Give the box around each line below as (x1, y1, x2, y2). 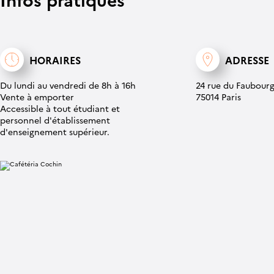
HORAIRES (29, 53, 81, 67)
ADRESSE (225, 53, 269, 67)
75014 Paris (196, 91, 241, 103)
